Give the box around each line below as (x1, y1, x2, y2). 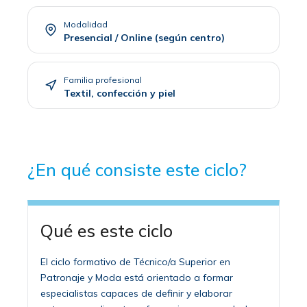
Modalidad (64, 19, 108, 29)
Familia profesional (64, 74, 142, 85)
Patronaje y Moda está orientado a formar (40, 271, 233, 284)
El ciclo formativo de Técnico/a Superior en (40, 255, 230, 268)
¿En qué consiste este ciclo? (27, 158, 247, 180)
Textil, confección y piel (64, 86, 175, 99)
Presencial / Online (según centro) (64, 31, 225, 44)
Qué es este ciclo (40, 219, 173, 241)
